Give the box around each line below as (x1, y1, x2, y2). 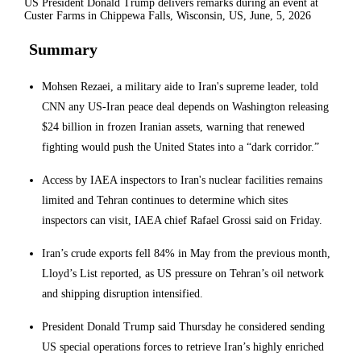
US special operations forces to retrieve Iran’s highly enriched (42, 339, 324, 353)
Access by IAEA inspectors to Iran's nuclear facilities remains (42, 172, 322, 186)
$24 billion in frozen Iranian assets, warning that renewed (42, 119, 305, 133)
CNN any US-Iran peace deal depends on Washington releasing (42, 99, 329, 113)
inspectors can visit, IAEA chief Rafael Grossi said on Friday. (42, 213, 322, 226)
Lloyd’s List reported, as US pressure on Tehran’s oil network (42, 266, 324, 280)
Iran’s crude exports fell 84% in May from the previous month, (42, 246, 330, 259)
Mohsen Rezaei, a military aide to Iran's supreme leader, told (42, 79, 318, 93)
